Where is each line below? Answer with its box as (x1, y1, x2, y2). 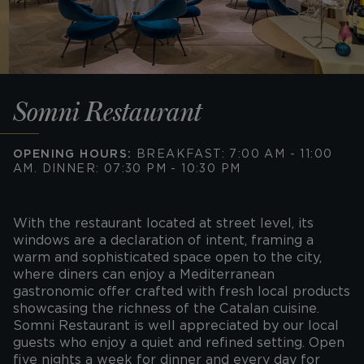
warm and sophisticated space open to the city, (13, 249, 322, 265)
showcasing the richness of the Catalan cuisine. (13, 301, 319, 316)
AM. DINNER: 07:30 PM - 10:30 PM (13, 162, 241, 175)
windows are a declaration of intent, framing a (13, 232, 314, 248)
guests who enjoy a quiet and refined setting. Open (13, 335, 344, 350)
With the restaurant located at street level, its (13, 215, 314, 231)
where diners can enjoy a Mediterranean (13, 266, 275, 282)
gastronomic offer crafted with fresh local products (13, 284, 350, 299)
